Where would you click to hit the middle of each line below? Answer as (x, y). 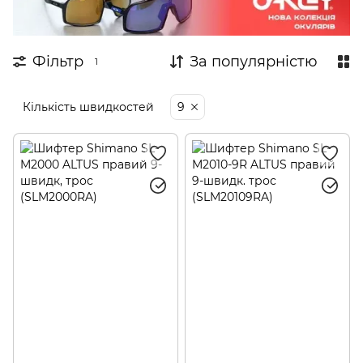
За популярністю (254, 62)
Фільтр (58, 62)
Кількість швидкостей (88, 107)
